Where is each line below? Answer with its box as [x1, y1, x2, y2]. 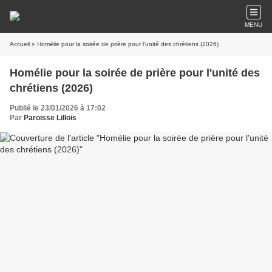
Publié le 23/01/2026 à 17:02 [10, 104, 106, 112]
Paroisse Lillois [24, 114, 76, 122]
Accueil [10, 41, 30, 47]
